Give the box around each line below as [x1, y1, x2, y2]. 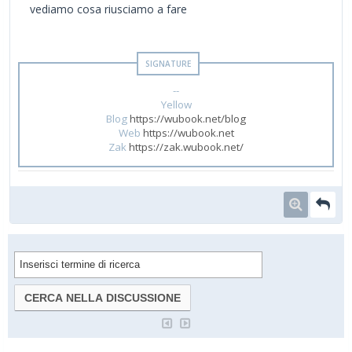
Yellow [160, 97, 192, 112]
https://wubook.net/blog [130, 111, 246, 126]
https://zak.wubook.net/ [129, 139, 244, 154]
